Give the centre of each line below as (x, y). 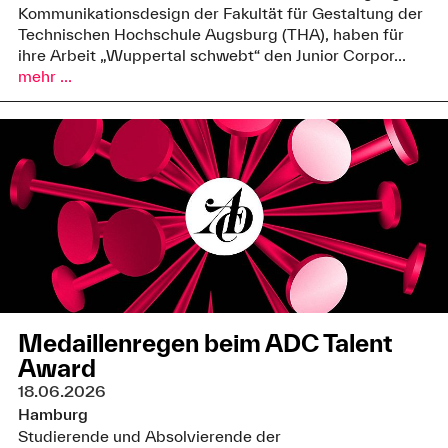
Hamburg (52, 414)
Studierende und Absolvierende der (149, 436)
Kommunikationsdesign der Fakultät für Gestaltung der (220, 12)
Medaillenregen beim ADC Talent (205, 343)
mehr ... (44, 75)
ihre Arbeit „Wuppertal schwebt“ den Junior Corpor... (211, 54)
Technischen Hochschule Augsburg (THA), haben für (210, 33)
